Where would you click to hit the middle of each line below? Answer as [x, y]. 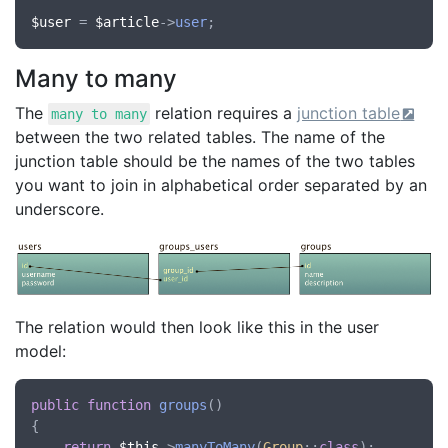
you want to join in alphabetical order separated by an [221, 185]
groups [183, 405]
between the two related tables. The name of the [200, 137]
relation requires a [224, 113]
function [119, 405]
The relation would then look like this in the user [197, 327]
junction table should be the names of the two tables [215, 161]
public [55, 405]
